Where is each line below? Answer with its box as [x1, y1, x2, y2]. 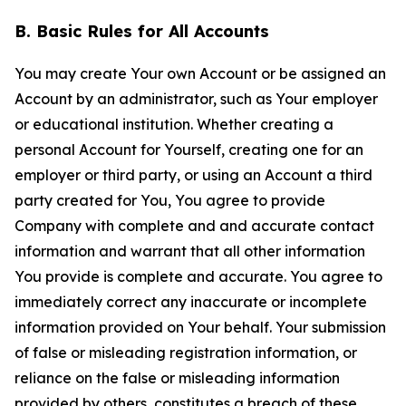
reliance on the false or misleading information [14, 369, 340, 387]
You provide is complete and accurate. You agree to [14, 267, 382, 285]
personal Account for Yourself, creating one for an [14, 140, 363, 159]
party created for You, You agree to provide [14, 191, 325, 209]
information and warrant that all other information [14, 242, 365, 260]
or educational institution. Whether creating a [14, 115, 333, 133]
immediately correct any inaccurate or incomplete [14, 293, 367, 311]
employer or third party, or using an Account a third [14, 166, 372, 184]
